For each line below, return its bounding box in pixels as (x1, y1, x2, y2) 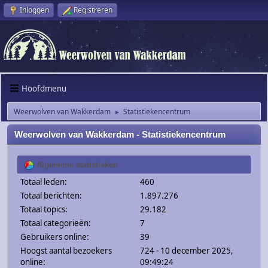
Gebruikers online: (20, 232, 89, 243)
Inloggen (20, 5, 49, 15)
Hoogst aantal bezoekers (20, 245, 112, 257)
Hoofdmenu (22, 83, 66, 94)
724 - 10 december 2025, (139, 245, 233, 257)
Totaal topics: (20, 204, 68, 215)
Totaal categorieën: (20, 218, 91, 229)
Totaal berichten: (20, 190, 82, 202)
